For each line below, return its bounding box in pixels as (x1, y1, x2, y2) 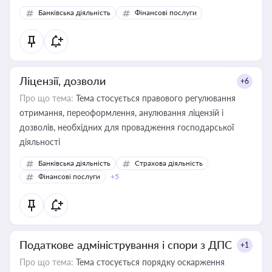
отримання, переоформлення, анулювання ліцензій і (19, 107, 223, 118)
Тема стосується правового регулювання (73, 93, 236, 103)
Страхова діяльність (135, 158, 203, 168)
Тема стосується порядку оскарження (73, 257, 225, 267)
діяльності (19, 137, 60, 147)
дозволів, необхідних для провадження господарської (19, 122, 234, 132)
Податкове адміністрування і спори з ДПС (19, 238, 232, 251)
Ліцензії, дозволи (19, 74, 106, 87)
